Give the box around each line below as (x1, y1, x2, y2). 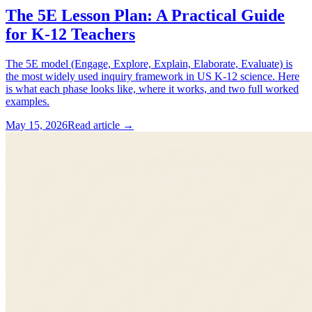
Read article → (68, 118, 134, 131)
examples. (6, 95, 49, 107)
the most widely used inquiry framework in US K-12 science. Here (6, 70, 299, 82)
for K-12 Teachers (6, 24, 135, 43)
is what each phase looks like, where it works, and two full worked (6, 82, 299, 95)
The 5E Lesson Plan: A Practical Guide (6, 6, 285, 24)
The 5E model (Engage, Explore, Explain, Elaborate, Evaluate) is (6, 57, 292, 70)
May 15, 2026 (6, 118, 68, 131)
